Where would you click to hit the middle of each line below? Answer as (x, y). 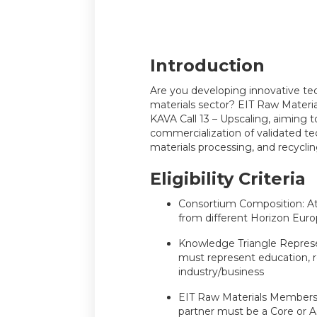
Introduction (207, 65)
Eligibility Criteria (227, 179)
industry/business (221, 272)
